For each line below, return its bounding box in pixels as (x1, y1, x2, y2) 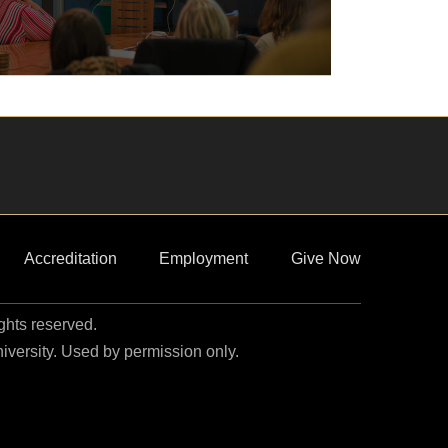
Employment (159, 250, 249, 267)
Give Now (291, 250, 361, 267)
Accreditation (23, 250, 117, 267)
